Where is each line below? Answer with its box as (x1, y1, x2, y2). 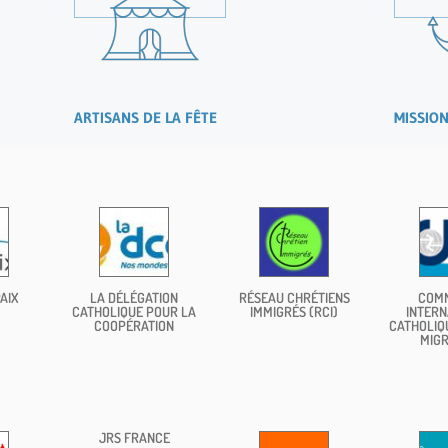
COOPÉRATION (94, 316, 174, 334)
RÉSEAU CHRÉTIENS (238, 288, 350, 306)
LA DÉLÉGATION (90, 288, 178, 306)
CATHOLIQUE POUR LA (72, 302, 196, 320)
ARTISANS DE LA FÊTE (73, 107, 217, 127)
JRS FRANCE (98, 428, 170, 446)
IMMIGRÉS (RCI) (250, 302, 338, 320)
